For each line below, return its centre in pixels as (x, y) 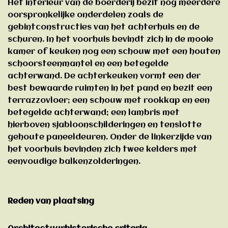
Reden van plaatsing (51, 201)
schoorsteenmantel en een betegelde (88, 64)
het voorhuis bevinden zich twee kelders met (103, 149)
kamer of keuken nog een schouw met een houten (114, 52)
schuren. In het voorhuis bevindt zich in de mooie (110, 39)
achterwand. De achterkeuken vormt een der (104, 76)
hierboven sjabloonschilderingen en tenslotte (105, 125)
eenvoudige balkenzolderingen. (74, 162)
